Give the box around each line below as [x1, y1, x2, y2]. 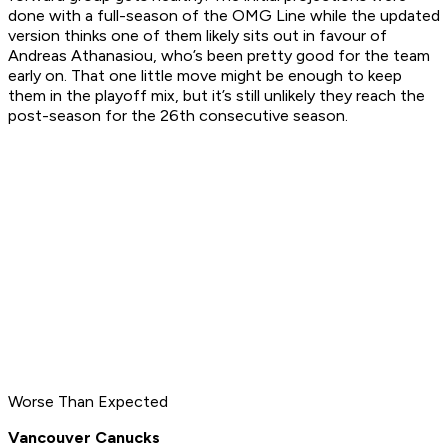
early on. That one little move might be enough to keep [8, 66, 402, 86]
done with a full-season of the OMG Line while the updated [8, 6, 440, 26]
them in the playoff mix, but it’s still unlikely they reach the [8, 86, 425, 106]
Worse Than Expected [8, 392, 168, 412]
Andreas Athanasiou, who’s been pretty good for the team [8, 46, 430, 66]
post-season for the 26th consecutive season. [8, 106, 348, 126]
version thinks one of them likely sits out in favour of [8, 26, 387, 46]
